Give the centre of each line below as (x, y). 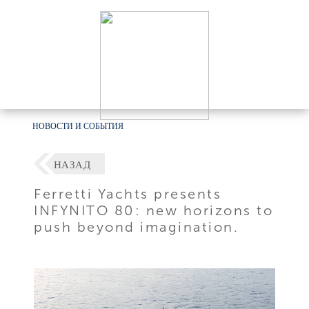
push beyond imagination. (137, 227)
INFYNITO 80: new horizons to (154, 210)
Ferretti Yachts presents (128, 193)
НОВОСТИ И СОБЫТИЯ (78, 126)
